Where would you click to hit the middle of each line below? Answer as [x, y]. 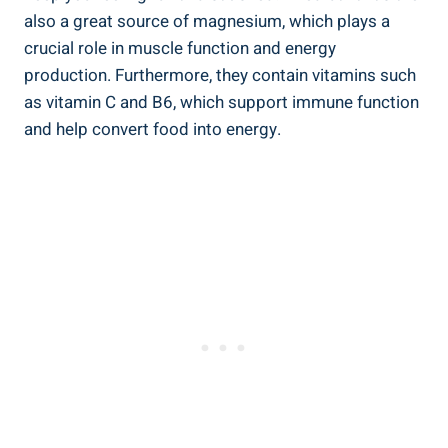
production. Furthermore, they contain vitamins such [220, 75]
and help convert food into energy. [152, 129]
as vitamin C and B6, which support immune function [221, 102]
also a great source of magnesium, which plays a [207, 21]
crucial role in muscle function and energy [180, 48]
